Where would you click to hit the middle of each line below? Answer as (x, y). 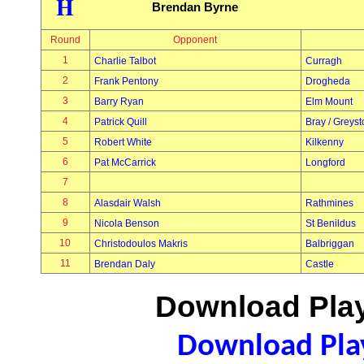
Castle (319, 264)
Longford (325, 162)
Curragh (323, 61)
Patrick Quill (120, 122)
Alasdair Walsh (127, 203)
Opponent (195, 40)
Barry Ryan (119, 102)
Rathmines (329, 203)
